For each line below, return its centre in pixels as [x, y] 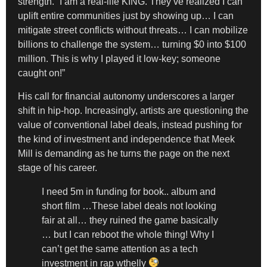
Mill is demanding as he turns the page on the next [124, 153]
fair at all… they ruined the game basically [130, 220]
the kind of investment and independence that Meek [126, 139]
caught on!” [41, 73]
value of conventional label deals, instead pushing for [130, 125]
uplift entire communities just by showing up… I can [126, 16]
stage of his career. [58, 167]
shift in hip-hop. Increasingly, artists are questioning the [133, 110]
